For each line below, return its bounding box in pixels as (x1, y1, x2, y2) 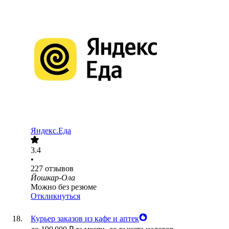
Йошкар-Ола (31, 173, 75, 182)
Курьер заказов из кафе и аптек (31, 214, 139, 223)
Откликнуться (31, 192, 80, 201)
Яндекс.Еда (31, 126, 71, 135)
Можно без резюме (31, 182, 97, 192)
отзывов (45, 164, 74, 173)
